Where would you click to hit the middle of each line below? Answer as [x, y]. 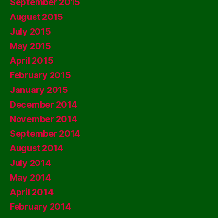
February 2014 [40, 207]
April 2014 [32, 192]
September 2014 [45, 134]
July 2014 [30, 163]
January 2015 [39, 90]
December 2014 [44, 104]
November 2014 [44, 119]
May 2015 [30, 46]
